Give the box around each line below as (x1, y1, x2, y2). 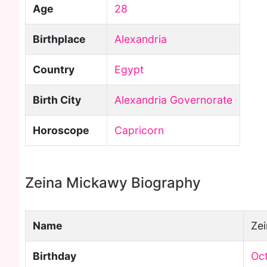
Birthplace (33, 33, 86, 45)
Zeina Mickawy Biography (25, 174, 201, 191)
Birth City (33, 94, 81, 106)
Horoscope (33, 124, 89, 136)
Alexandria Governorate (114, 94, 232, 106)
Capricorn (114, 124, 164, 136)
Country (33, 63, 74, 76)
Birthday (33, 250, 76, 262)
